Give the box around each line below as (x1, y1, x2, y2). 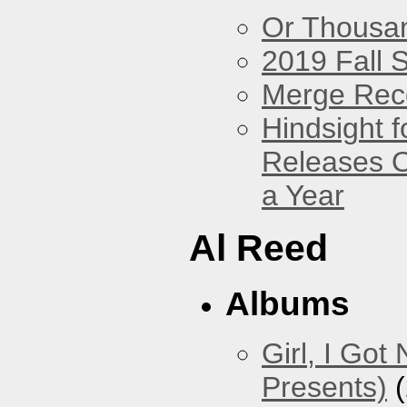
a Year (262, 178, 344, 212)
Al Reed (189, 226, 328, 269)
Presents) (262, 371, 387, 404)
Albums (225, 284, 350, 323)
